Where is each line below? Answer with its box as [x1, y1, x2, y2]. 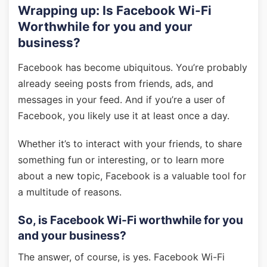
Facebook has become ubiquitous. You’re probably [18, 61, 247, 73]
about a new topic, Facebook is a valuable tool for [18, 170, 246, 182]
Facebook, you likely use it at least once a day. [18, 110, 229, 122]
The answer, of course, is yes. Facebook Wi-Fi [18, 251, 225, 263]
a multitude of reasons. [18, 186, 122, 198]
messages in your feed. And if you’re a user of [18, 94, 225, 105]
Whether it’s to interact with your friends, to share [18, 138, 242, 150]
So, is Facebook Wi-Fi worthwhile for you [18, 213, 243, 227]
